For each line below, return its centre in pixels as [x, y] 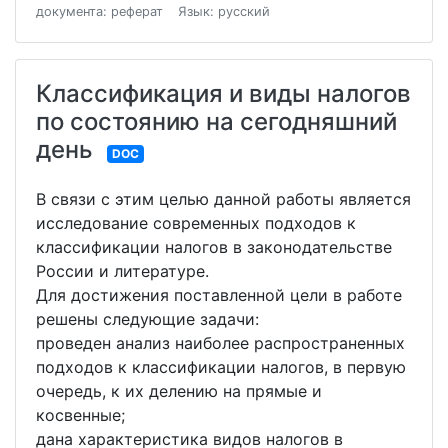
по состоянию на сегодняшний [216, 121]
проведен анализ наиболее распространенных [220, 343]
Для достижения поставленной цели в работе [219, 295]
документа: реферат [99, 11]
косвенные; [80, 415]
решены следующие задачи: [150, 319]
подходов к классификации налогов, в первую [221, 367]
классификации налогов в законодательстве [214, 247]
